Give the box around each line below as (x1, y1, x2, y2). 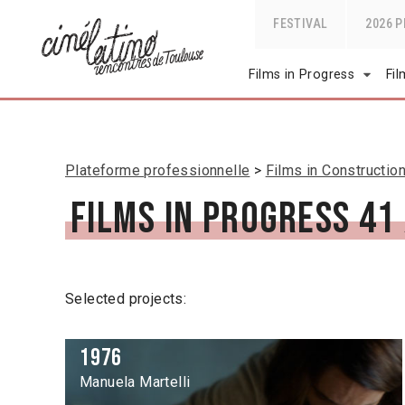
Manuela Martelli (80, 373, 191, 391)
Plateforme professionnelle (65, 162, 250, 180)
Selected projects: (65, 290, 187, 308)
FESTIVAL (273, 16, 328, 31)
